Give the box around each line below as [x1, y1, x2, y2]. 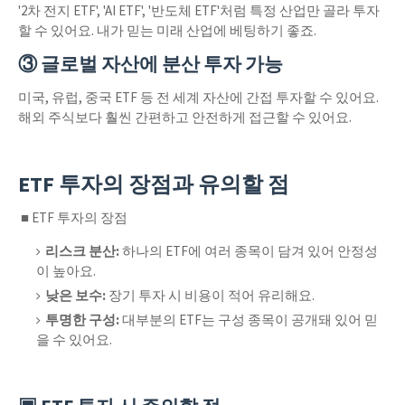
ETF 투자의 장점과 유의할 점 [18, 170, 289, 198]
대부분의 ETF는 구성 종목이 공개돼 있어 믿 [119, 311, 378, 328]
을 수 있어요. [36, 331, 112, 348]
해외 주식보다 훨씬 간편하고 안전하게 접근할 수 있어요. [18, 108, 352, 126]
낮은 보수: [45, 287, 106, 304]
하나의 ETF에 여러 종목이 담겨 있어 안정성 [119, 242, 378, 259]
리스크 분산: [45, 242, 119, 259]
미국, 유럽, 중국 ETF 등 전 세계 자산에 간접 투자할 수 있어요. [18, 89, 379, 106]
